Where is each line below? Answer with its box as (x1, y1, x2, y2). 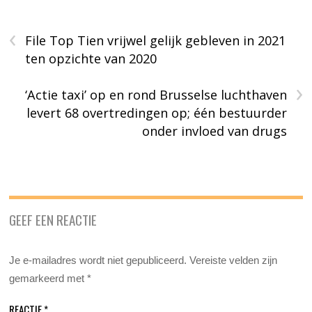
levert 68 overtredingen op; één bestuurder (26, 104, 287, 121)
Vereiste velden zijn (189, 253, 278, 266)
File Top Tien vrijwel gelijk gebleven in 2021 (25, 31, 286, 49)
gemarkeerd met (9, 272, 88, 284)
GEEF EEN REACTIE (9, 209, 97, 229)
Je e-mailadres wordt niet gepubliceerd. (9, 253, 187, 266)
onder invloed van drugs (141, 122, 287, 139)
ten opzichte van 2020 (25, 49, 157, 67)
